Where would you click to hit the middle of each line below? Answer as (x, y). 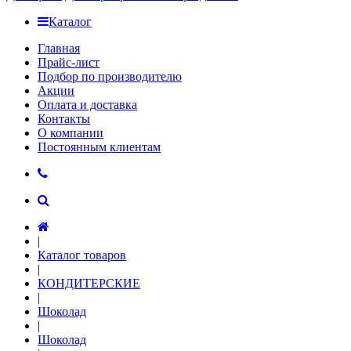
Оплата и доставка (87, 105)
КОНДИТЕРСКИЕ (89, 283)
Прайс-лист (69, 62)
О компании (71, 133)
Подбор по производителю (110, 76)
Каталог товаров (82, 255)
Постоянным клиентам (99, 147)
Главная (59, 48)
